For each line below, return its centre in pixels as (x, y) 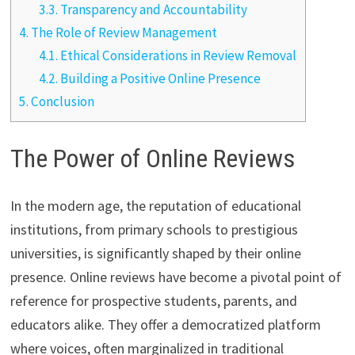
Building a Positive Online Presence (160, 79)
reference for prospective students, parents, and (153, 301)
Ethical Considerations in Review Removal (177, 56)
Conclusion (61, 102)
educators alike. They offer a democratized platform (165, 325)
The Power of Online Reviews (152, 158)
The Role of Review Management (122, 33)
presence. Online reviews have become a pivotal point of (176, 277)
